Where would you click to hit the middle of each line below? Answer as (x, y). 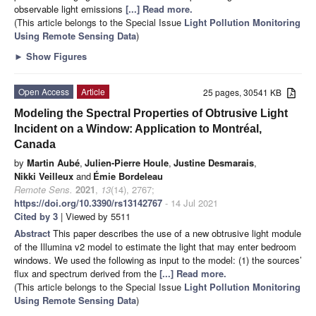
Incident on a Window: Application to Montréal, (138, 128)
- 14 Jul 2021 (190, 202)
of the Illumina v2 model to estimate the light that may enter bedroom (155, 246)
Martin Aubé (53, 162)
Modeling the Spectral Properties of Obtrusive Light (151, 113)
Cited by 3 (36, 216)
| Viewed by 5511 (94, 216)
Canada (35, 144)
